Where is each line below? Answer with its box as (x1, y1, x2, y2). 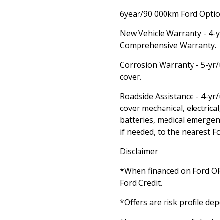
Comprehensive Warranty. (120, 40, 216, 51)
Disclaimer (120, 146, 158, 157)
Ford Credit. (120, 177, 162, 188)
